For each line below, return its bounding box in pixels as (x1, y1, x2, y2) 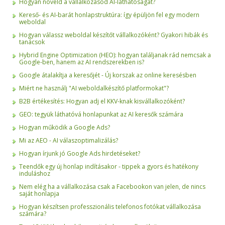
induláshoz (19, 169, 50, 178)
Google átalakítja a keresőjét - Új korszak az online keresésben (19, 71, 196, 80)
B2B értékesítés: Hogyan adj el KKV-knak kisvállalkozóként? (19, 97, 185, 106)
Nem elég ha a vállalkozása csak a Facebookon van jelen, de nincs (19, 182, 205, 191)
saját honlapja (19, 189, 59, 198)
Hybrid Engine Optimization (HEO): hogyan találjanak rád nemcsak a (19, 51, 211, 60)
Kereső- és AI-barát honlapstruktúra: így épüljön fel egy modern (19, 11, 199, 20)
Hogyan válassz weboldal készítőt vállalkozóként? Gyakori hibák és (19, 31, 208, 40)
